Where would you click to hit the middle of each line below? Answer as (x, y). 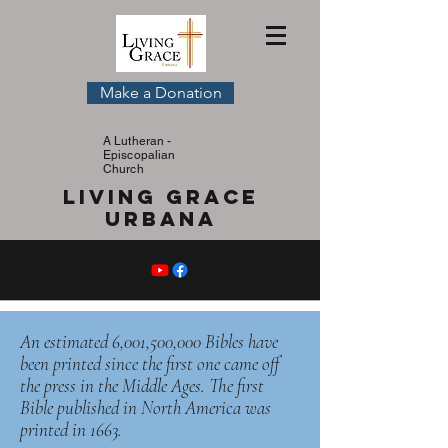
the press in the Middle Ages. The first (142, 385)
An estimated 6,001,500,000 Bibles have (149, 341)
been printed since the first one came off (150, 363)
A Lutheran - (137, 141)
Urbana (161, 218)
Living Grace (161, 196)
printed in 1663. (71, 429)
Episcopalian (139, 155)
